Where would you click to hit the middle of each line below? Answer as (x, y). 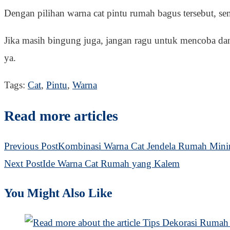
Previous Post (31, 146)
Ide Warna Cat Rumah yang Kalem (111, 164)
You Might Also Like (58, 193)
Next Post (23, 164)
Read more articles (61, 116)
